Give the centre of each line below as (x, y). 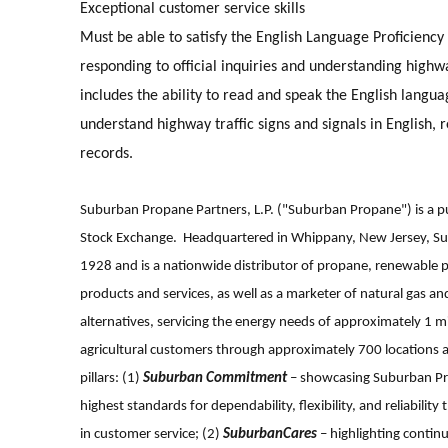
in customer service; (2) (151, 434)
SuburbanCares (270, 434)
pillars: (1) (111, 378)
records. (106, 153)
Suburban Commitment (215, 378)
